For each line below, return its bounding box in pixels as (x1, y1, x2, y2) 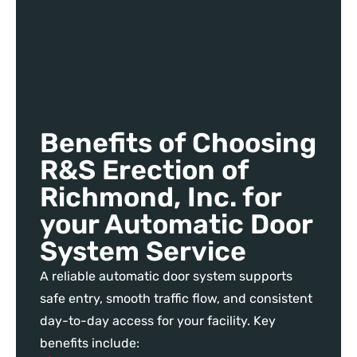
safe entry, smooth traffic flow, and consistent (40, 290, 312, 306)
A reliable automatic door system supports (40, 268, 292, 284)
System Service (40, 234, 246, 268)
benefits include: (40, 335, 139, 351)
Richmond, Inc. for (40, 180, 281, 214)
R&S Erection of (40, 153, 249, 186)
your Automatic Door (40, 207, 312, 241)
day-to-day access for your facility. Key (40, 312, 276, 328)
